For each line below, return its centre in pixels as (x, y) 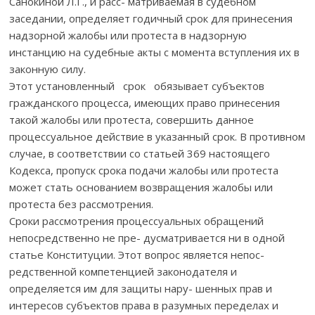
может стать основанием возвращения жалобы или (141, 187)
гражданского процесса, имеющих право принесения (145, 102)
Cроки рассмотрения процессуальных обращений (137, 220)
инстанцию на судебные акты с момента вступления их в (155, 52)
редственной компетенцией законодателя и (126, 271)
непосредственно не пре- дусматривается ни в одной (147, 237)
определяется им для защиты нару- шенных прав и (141, 288)
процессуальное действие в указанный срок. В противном (157, 136)
